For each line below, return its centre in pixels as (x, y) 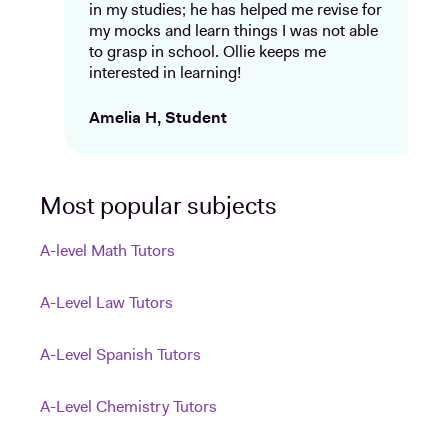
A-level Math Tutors (107, 252)
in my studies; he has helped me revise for (235, 11)
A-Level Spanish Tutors (120, 356)
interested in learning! (165, 74)
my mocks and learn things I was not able (233, 32)
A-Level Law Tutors (106, 304)
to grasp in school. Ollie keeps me (207, 53)
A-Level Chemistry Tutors (128, 408)
